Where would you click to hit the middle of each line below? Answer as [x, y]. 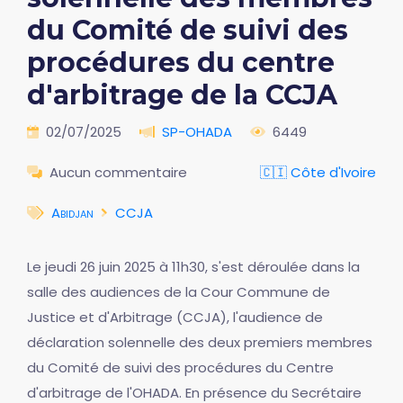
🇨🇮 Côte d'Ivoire [318, 172]
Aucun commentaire [118, 172]
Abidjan [72, 213]
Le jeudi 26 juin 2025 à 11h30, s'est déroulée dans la [193, 267]
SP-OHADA [197, 132]
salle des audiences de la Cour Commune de [179, 292]
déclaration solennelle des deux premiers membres [200, 342]
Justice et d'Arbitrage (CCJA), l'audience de [175, 317]
